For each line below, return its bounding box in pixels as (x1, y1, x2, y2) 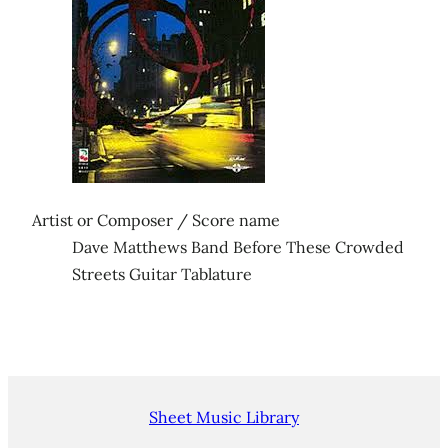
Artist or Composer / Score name (32, 210, 280, 231)
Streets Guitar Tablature (72, 264, 252, 285)
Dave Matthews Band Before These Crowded (72, 237, 404, 258)
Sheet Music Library (149, 407, 299, 427)
